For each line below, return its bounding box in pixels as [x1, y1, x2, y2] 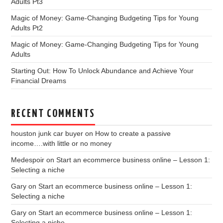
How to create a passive [95, 129, 171, 137]
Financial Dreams [11, 76, 67, 85]
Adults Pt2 [11, 23, 43, 32]
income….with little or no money [11, 139, 112, 147]
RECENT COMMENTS [11, 108, 96, 119]
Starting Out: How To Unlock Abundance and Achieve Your [11, 66, 194, 75]
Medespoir [11, 155, 45, 164]
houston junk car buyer [11, 129, 84, 137]
